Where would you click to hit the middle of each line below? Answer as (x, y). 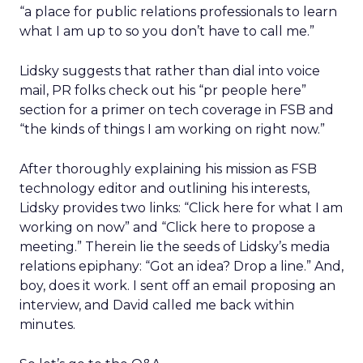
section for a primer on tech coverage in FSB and (177, 110)
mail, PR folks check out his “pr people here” (163, 90)
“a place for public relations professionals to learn (178, 12)
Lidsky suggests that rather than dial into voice (170, 71)
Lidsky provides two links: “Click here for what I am (181, 208)
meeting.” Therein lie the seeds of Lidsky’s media (175, 247)
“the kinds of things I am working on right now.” (172, 129)
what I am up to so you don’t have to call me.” (167, 31)
